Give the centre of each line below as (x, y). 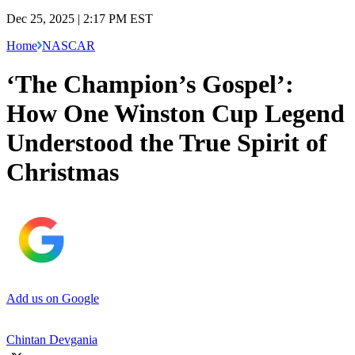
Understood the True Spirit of (167, 143)
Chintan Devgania (52, 339)
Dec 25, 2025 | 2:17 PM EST (80, 18)
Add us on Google (53, 298)
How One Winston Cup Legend (176, 114)
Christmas (63, 172)
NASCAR (69, 45)
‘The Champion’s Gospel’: (150, 84)
